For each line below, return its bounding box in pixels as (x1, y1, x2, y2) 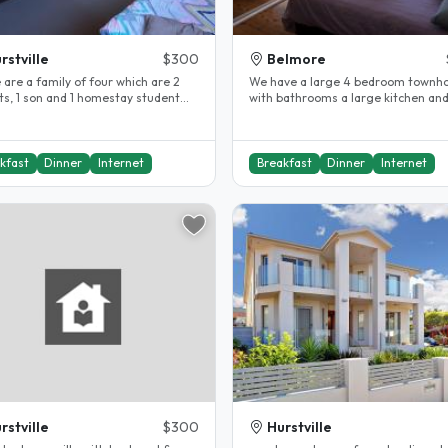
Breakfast (256, 155, 312, 171)
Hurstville (267, 418, 332, 436)
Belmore (267, 50, 326, 69)
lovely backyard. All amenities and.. (249, 106, 444, 122)
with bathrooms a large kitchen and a (249, 90, 276, 106)
